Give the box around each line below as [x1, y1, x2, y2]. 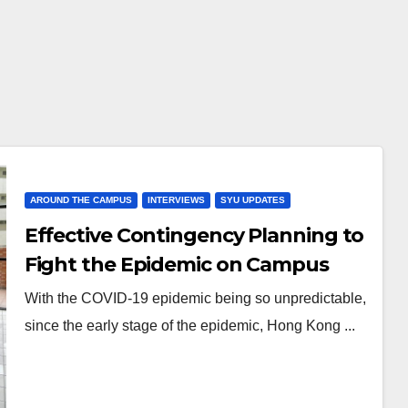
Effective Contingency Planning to [24, 223, 364, 248]
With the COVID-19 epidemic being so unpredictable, [24, 291, 366, 306]
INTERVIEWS [147, 195, 205, 205]
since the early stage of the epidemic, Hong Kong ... [24, 318, 355, 333]
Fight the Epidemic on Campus [24, 252, 329, 277]
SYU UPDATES [219, 195, 285, 205]
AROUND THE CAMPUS [29, 195, 132, 205]
